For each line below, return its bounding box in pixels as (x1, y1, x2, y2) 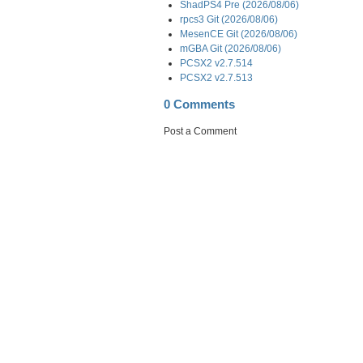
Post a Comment (164, 126, 237, 136)
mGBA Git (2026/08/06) (180, 43, 281, 53)
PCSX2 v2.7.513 (180, 72, 253, 83)
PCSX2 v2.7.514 (180, 58, 253, 68)
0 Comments (164, 97, 235, 111)
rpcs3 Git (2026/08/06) (180, 14, 278, 24)
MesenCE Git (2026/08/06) (180, 28, 297, 39)
